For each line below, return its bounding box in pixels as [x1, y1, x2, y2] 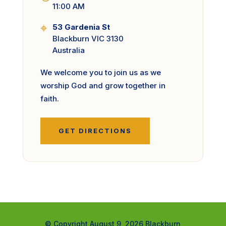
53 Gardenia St [52, 22, 110, 32]
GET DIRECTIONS [58, 127, 132, 135]
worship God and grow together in [40, 81, 165, 91]
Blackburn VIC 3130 [52, 34, 124, 44]
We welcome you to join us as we [40, 68, 161, 78]
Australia [52, 45, 85, 55]
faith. [40, 94, 59, 104]
